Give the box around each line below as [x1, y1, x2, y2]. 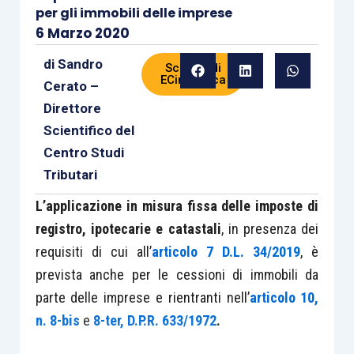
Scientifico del [43, 122, 134, 138]
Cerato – [43, 78, 99, 94]
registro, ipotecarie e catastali [35, 220, 221, 237]
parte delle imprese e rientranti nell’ [35, 289, 250, 306]
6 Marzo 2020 [35, 24, 130, 43]
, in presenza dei [220, 220, 319, 237]
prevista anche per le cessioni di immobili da [35, 266, 319, 283]
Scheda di [165, 61, 222, 75]
